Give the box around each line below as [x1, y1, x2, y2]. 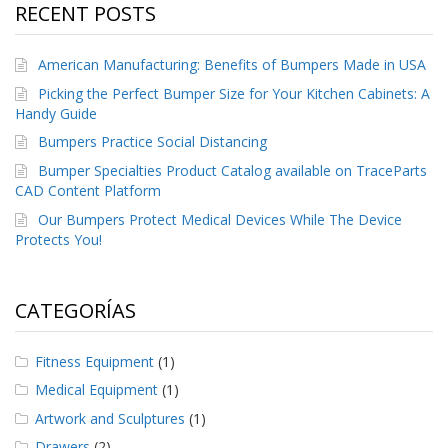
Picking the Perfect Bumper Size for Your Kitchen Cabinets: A [38, 83, 431, 103]
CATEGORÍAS [15, 296, 136, 324]
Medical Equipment [35, 380, 158, 400]
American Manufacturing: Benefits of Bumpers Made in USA [38, 55, 427, 75]
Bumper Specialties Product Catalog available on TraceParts [38, 161, 428, 181]
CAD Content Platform [15, 181, 161, 201]
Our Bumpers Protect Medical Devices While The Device [38, 209, 403, 229]
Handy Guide [15, 103, 97, 123]
